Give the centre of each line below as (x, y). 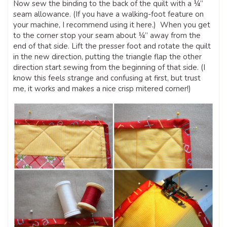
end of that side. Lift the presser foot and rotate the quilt (112, 46)
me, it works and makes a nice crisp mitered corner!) (102, 88)
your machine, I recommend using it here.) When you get (112, 25)
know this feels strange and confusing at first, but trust (107, 78)
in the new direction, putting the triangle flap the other (107, 56)
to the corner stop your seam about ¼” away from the (107, 35)
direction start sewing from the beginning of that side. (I (109, 67)
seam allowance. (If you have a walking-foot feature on (108, 14)
